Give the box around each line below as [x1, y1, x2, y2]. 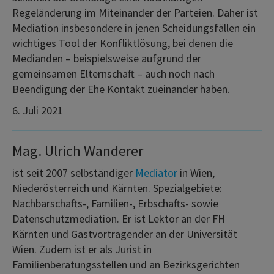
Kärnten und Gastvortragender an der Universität [12, 226, 237, 241]
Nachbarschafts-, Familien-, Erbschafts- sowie [12, 196, 218, 210]
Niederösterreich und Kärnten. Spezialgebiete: [12, 180, 222, 195]
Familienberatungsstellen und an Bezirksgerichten [12, 257, 240, 272]
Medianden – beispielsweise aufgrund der [12, 51, 201, 65]
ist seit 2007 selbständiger [12, 165, 135, 180]
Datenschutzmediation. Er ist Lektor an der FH [12, 211, 225, 226]
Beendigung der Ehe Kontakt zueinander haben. [12, 81, 230, 96]
